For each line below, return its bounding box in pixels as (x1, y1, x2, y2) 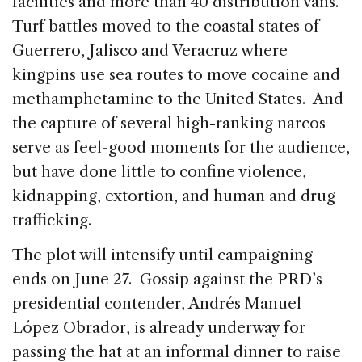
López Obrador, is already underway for (12, 318, 305, 337)
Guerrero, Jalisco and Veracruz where (12, 40, 288, 60)
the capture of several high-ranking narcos (12, 113, 326, 133)
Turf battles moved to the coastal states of (12, 16, 319, 36)
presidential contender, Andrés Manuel (12, 293, 301, 313)
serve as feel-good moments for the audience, (12, 137, 350, 157)
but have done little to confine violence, (12, 162, 306, 181)
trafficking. (12, 210, 107, 229)
